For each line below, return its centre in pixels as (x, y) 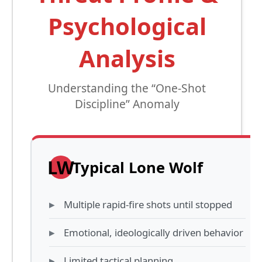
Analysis (127, 58)
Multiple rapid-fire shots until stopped (148, 205)
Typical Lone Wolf (138, 167)
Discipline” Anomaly (127, 104)
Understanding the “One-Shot (127, 88)
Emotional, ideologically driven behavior (154, 233)
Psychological (127, 26)
